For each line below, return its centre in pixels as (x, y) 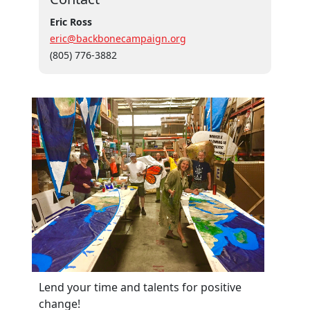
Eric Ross (71, 22)
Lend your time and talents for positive (140, 287)
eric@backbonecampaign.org (118, 38)
